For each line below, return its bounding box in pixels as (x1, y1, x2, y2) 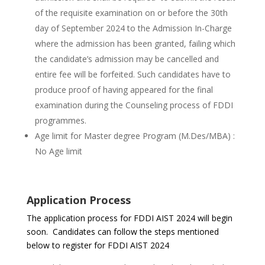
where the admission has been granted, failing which (34, 38, 235, 49)
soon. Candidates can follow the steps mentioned (26, 226, 219, 237)
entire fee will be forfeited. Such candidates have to (34, 69, 231, 80)
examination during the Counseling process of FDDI (34, 99, 233, 111)
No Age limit (34, 146, 82, 157)
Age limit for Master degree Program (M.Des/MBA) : (34, 130, 235, 141)
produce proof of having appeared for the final (34, 84, 213, 95)
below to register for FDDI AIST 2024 (26, 240, 169, 251)
